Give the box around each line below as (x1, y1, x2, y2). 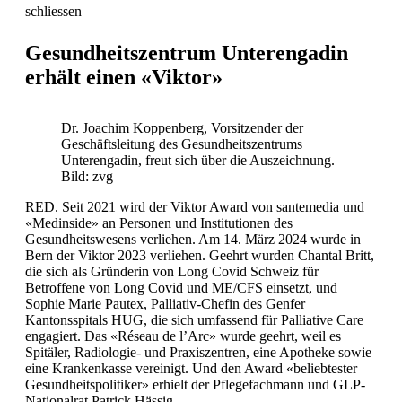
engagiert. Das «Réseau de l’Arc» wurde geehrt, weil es (25, 328, 341, 345)
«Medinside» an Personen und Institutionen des (25, 215, 293, 232)
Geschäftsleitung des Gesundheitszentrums (61, 136, 302, 153)
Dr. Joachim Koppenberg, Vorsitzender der (61, 120, 303, 136)
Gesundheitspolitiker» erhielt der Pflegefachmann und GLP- (25, 377, 365, 393)
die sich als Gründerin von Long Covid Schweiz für (25, 264, 319, 280)
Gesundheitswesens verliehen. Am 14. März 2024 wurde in (25, 232, 361, 248)
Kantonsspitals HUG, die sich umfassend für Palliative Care (25, 312, 363, 328)
